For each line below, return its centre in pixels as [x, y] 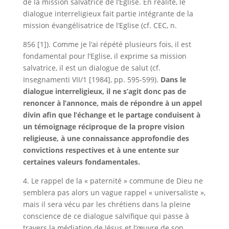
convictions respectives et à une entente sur [101, 150]
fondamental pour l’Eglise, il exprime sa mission [105, 56]
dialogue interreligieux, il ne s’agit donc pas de [104, 91]
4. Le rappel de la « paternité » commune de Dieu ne [113, 181]
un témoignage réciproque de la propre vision [104, 127]
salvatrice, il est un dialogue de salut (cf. [91, 68]
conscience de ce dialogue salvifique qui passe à [106, 216]
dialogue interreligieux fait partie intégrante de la [108, 14]
